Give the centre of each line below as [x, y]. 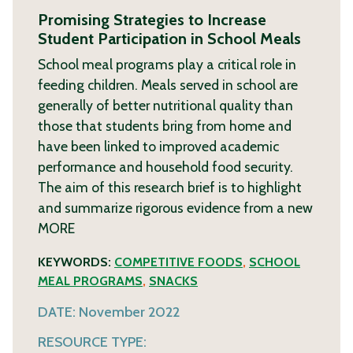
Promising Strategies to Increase [152, 20]
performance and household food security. [165, 167]
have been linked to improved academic [158, 146]
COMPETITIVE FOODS [178, 262]
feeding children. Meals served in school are [168, 85]
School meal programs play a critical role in [167, 64]
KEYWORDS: [76, 262]
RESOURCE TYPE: [92, 342]
